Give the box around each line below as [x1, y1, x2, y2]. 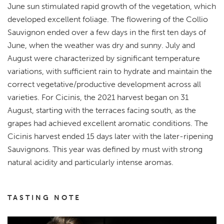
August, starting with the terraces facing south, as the [7, 105, 196, 115]
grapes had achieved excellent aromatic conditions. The [7, 118, 208, 128]
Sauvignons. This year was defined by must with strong [7, 144, 202, 154]
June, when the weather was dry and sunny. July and [7, 40, 195, 50]
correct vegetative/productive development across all [7, 79, 201, 89]
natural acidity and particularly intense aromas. [7, 157, 173, 167]
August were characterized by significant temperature [7, 53, 200, 63]
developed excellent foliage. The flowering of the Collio [7, 14, 208, 24]
